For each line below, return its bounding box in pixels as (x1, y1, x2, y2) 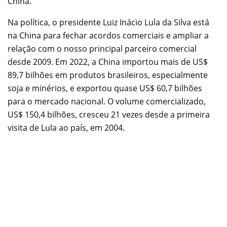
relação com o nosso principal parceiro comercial (8, 43, 197, 54)
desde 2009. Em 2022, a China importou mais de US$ (8, 56, 208, 67)
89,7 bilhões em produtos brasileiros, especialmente (8, 69, 208, 81)
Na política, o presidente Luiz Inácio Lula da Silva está (8, 16, 209, 28)
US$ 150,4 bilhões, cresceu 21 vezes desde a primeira (8, 108, 210, 120)
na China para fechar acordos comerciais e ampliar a (8, 29, 209, 41)
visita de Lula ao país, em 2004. (8, 122, 125, 133)
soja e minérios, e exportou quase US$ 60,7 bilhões (8, 82, 202, 94)
